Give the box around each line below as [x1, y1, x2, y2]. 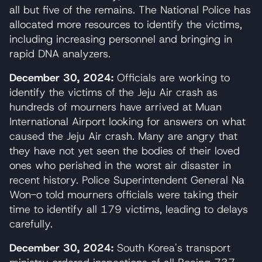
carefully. [9, 216, 53, 231]
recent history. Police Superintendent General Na [9, 173, 244, 187]
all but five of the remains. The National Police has [9, 2, 251, 17]
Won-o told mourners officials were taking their [9, 187, 239, 202]
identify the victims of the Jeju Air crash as [9, 85, 218, 99]
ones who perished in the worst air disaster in [9, 158, 231, 173]
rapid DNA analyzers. [9, 46, 111, 61]
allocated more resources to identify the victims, [9, 17, 242, 32]
